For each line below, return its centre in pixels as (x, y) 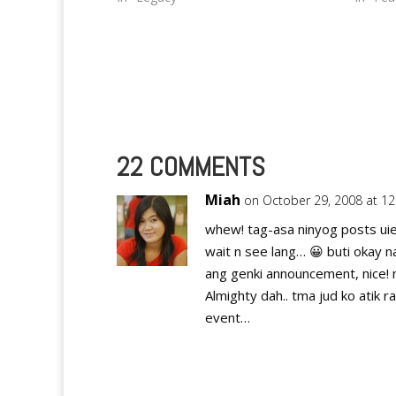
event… (228, 318)
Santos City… (154, 15)
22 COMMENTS (191, 168)
